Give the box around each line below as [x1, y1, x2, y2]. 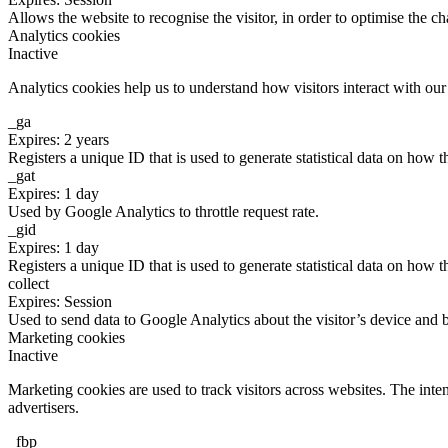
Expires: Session [8, 292, 112, 310]
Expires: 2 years [8, 130, 109, 148]
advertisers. [8, 398, 79, 416]
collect [8, 274, 49, 292]
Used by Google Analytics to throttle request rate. [8, 202, 319, 220]
